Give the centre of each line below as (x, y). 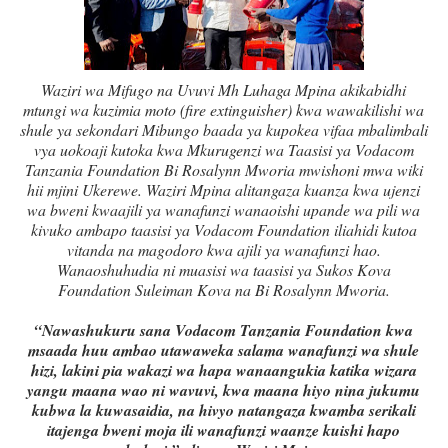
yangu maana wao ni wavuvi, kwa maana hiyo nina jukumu (224, 390)
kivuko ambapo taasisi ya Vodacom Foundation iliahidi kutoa (223, 230)
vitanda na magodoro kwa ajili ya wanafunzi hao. (223, 250)
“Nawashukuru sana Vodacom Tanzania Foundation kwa (224, 330)
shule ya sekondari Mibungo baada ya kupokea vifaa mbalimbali (223, 130)
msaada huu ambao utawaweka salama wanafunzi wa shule (224, 350)
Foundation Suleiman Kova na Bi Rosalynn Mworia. (223, 290)
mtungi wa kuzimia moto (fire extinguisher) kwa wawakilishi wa (224, 110)
